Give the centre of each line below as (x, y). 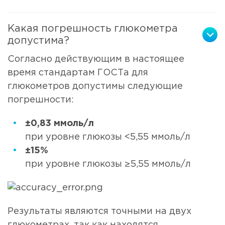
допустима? (38, 40)
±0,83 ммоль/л (60, 123)
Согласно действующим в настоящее (96, 59)
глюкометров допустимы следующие (95, 86)
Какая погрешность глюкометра (93, 28)
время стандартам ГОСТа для (78, 73)
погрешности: (41, 100)
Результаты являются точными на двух (99, 211)
